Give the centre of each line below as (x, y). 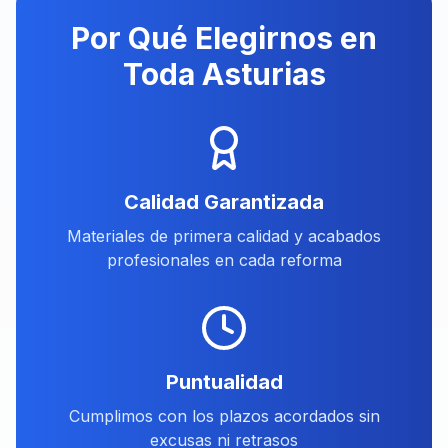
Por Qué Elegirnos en (224, 38)
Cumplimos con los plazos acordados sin (224, 416)
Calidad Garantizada (224, 202)
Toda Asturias (224, 74)
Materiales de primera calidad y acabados (224, 236)
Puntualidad (224, 382)
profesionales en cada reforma (224, 260)
